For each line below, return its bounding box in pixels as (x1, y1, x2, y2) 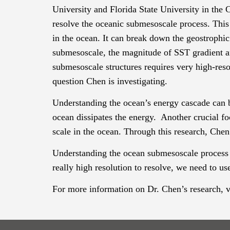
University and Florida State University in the (52, 4, 225, 15)
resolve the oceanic (52, 18, 126, 29)
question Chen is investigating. (52, 76, 167, 87)
